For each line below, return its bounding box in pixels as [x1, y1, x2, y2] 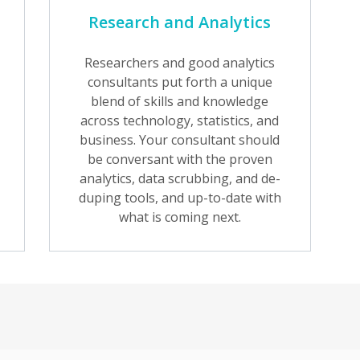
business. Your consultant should [80, 131, 280, 149]
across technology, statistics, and [80, 112, 280, 129]
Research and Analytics [88, 11, 272, 33]
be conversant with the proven [87, 150, 272, 168]
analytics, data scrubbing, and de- [79, 170, 280, 187]
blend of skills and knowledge [91, 92, 269, 110]
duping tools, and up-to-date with [78, 189, 281, 207]
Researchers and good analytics [84, 54, 276, 72]
